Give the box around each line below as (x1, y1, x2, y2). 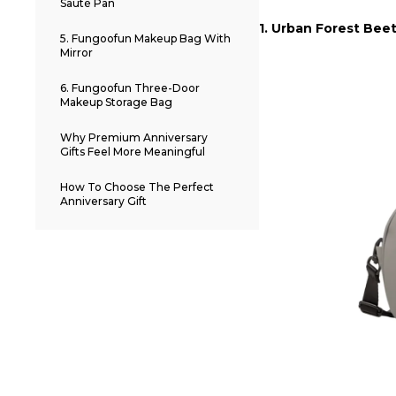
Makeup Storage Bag (60, 95, 172, 110)
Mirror (60, 46, 93, 60)
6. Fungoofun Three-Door (60, 81, 200, 95)
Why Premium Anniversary (60, 131, 208, 145)
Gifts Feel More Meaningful (60, 145, 205, 159)
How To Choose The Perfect (60, 180, 214, 194)
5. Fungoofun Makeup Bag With (60, 32, 231, 46)
